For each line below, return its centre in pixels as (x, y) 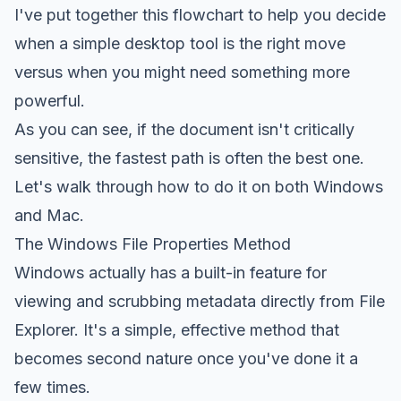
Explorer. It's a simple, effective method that (177, 329)
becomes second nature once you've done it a (186, 358)
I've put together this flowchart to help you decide (200, 14)
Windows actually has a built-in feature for (171, 272)
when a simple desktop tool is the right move (180, 43)
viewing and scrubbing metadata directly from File (200, 301)
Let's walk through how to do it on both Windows (199, 186)
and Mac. (49, 215)
